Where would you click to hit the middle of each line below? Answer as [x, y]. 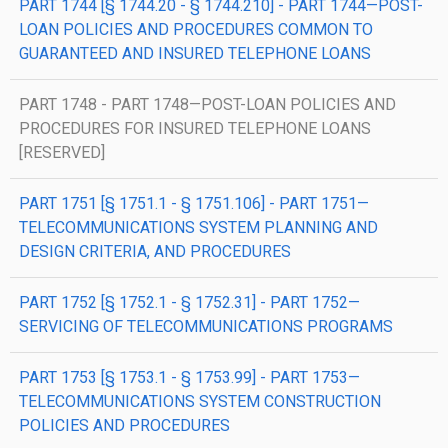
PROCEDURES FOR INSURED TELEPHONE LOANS [195, 128]
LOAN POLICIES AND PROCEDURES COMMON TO [196, 29]
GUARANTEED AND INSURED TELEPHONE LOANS [195, 53]
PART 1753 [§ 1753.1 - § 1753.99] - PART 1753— [189, 377]
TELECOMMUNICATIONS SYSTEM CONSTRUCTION [200, 401]
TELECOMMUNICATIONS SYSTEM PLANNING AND [198, 227]
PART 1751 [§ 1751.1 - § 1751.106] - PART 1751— [194, 203]
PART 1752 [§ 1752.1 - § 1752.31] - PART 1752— [189, 302]
